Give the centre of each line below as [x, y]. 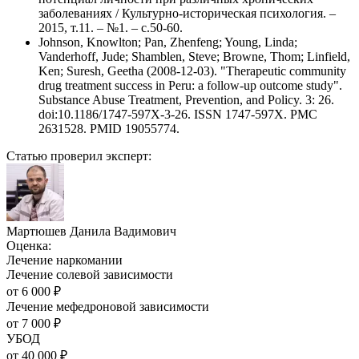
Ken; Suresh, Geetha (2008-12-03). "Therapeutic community [192, 71]
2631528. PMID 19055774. [109, 129]
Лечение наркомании [65, 260]
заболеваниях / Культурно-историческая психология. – [187, 14]
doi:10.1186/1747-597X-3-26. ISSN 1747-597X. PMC [178, 115]
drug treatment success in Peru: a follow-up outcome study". [190, 86]
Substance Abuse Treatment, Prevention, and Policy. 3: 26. [186, 100]
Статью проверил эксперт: [79, 156]
